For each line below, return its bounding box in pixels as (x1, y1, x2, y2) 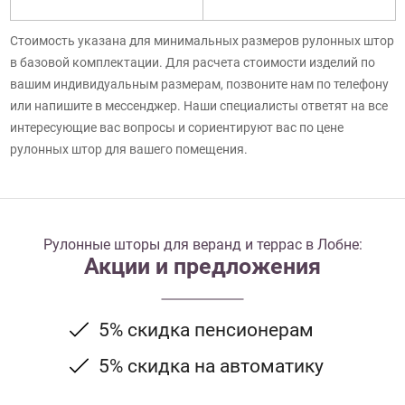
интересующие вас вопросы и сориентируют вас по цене (9, 120, 344, 136)
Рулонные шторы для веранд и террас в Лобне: (42, 236, 363, 254)
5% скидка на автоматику (98, 354, 324, 377)
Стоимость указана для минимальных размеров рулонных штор (9, 33, 394, 49)
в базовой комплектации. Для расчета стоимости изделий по (9, 55, 375, 71)
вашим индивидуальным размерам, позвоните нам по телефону (9, 77, 389, 92)
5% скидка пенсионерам (98, 319, 314, 342)
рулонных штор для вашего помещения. (9, 142, 248, 157)
